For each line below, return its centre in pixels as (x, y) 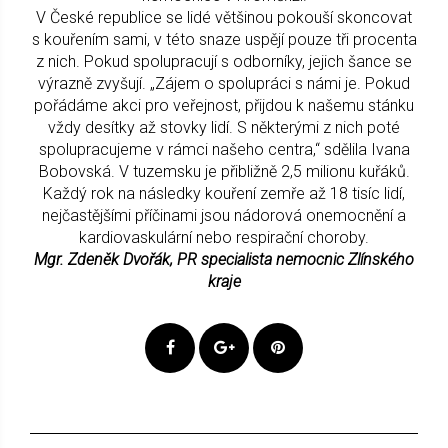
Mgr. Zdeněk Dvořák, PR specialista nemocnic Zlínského (224, 259)
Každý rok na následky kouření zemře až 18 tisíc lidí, (224, 193)
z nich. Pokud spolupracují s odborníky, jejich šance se (224, 61)
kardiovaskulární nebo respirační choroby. (224, 237)
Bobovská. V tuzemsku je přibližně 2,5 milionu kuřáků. (224, 171)
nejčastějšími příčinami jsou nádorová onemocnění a (224, 215)
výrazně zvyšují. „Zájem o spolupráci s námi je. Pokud (224, 83)
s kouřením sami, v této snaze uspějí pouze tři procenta (224, 39)
